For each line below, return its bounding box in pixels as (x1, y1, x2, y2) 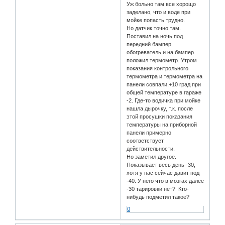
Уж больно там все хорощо (127, 1, 196, 8)
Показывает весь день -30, (127, 162, 196, 168)
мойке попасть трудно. (127, 17, 185, 24)
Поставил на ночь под (127, 33, 183, 40)
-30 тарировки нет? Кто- (127, 186, 189, 192)
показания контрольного (127, 65, 189, 72)
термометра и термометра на (127, 73, 204, 80)
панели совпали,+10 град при (127, 81, 201, 88)
